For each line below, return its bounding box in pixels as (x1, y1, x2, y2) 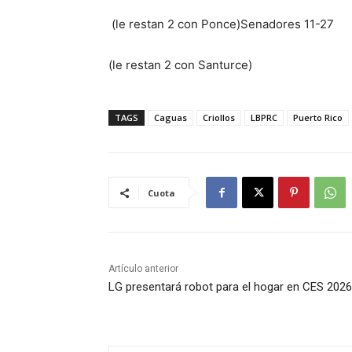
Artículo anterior (108, 263, 178, 275)
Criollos (203, 112, 235, 124)
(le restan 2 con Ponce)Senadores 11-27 (108, 16, 337, 32)
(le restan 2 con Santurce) (108, 57, 252, 73)
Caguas (154, 112, 187, 124)
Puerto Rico (293, 112, 343, 124)
